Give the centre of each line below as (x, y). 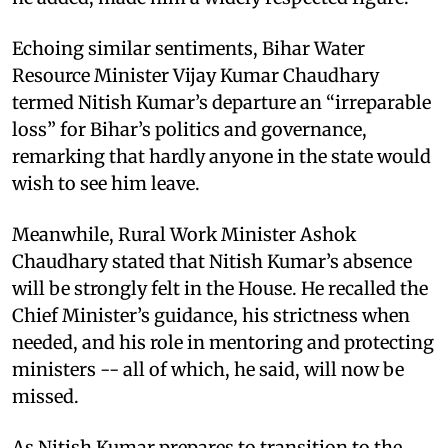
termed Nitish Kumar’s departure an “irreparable (221, 102)
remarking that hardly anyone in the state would (221, 156)
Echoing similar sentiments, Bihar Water (188, 48)
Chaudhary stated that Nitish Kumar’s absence (212, 261)
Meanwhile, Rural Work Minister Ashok (184, 234)
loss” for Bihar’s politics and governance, (189, 129)
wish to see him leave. (106, 183)
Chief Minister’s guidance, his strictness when (211, 315)
